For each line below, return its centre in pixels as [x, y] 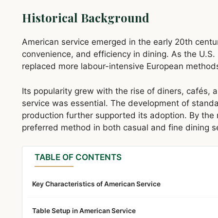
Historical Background [85, 18]
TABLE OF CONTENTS [78, 157]
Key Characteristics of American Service [96, 184]
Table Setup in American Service [84, 211]
